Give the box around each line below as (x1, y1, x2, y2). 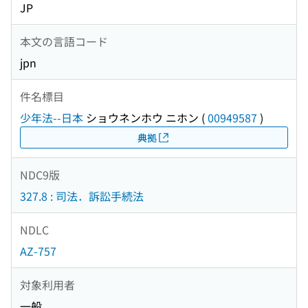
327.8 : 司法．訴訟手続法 (20, 188, 144, 205)
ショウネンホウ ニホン (83, 109, 199, 126)
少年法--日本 (20, 109, 83, 126)
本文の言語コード (20, 32, 108, 49)
